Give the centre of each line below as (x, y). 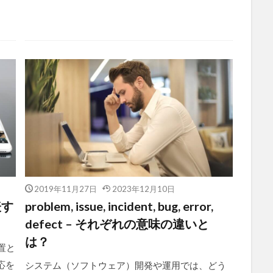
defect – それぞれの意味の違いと (117, 223)
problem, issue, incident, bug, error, (119, 206)
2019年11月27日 (66, 188)
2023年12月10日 (143, 188)
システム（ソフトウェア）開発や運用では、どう (125, 265)
